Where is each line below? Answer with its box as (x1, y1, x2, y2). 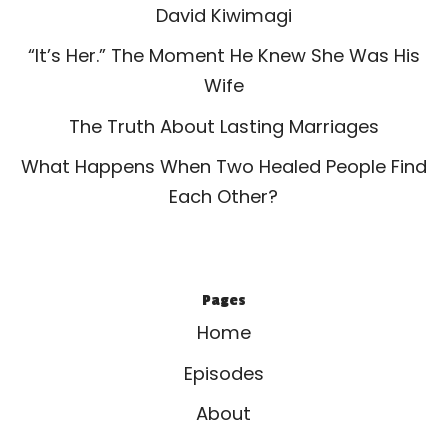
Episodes (183, 360, 264, 386)
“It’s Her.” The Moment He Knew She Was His (27, 43, 420, 69)
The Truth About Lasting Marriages (68, 113, 379, 139)
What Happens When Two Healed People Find (20, 153, 427, 179)
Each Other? (169, 183, 279, 209)
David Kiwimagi (155, 2, 292, 28)
